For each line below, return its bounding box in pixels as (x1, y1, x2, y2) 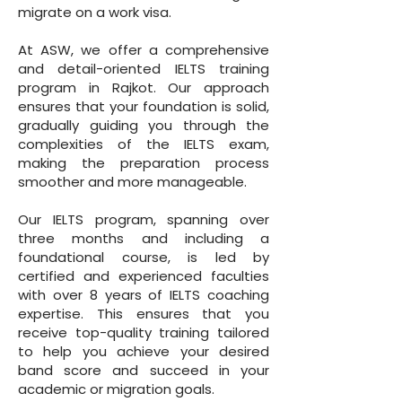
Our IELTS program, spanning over (18, 210, 269, 229)
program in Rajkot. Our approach (18, 78, 269, 97)
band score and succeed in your (18, 361, 269, 380)
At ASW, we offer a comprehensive (18, 40, 269, 59)
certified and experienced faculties (18, 267, 269, 285)
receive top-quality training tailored (18, 323, 269, 342)
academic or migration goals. (18, 380, 214, 398)
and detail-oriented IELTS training (18, 59, 269, 78)
